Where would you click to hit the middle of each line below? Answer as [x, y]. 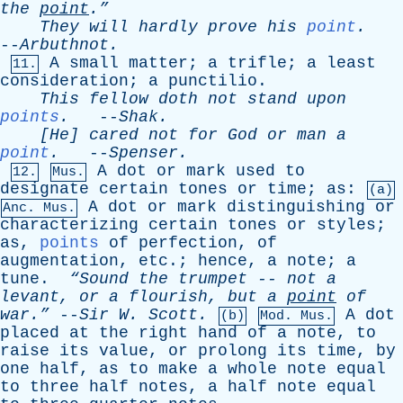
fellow [119, 99]
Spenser [143, 153]
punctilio [213, 81]
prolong [233, 351]
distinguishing [296, 207]
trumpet [213, 279]
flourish [168, 297]
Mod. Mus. [296, 316]
